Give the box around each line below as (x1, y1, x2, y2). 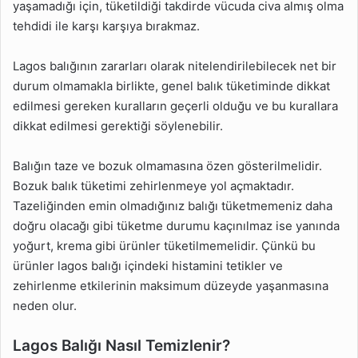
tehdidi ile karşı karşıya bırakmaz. (13, 18, 200, 34)
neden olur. (13, 297, 77, 313)
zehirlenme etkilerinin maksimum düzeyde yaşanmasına (13, 277, 328, 293)
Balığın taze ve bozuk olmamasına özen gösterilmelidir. (13, 157, 322, 173)
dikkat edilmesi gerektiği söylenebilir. (13, 117, 223, 133)
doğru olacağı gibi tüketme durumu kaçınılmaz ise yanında (13, 217, 340, 233)
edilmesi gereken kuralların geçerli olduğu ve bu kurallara (13, 97, 338, 113)
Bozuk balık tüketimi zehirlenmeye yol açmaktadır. (13, 177, 294, 193)
